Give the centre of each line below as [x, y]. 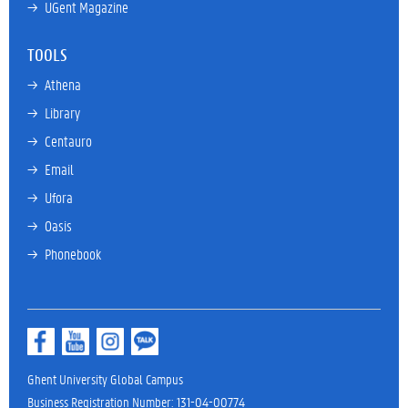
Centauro [68, 141]
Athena [63, 84]
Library [62, 112]
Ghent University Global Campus [105, 379]
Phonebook [73, 254]
